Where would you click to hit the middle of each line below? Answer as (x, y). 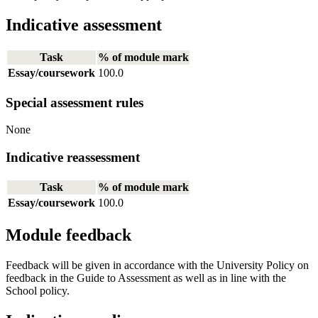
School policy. (38, 290)
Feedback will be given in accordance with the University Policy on (157, 265)
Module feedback (68, 235)
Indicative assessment (84, 25)
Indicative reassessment (73, 158)
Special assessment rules (75, 102)
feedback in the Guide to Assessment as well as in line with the (146, 278)
